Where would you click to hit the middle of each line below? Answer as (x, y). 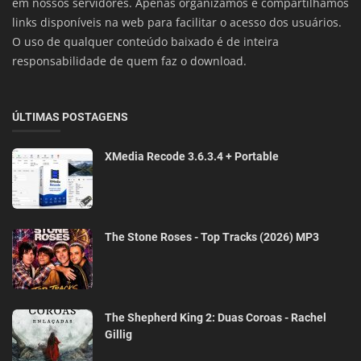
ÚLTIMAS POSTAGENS (70, 117)
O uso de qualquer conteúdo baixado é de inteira (145, 42)
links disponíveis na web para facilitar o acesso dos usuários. (177, 23)
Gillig (118, 335)
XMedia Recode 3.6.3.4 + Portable (192, 157)
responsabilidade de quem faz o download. (129, 61)
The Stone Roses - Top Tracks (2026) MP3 (212, 237)
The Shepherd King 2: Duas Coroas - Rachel (216, 318)
